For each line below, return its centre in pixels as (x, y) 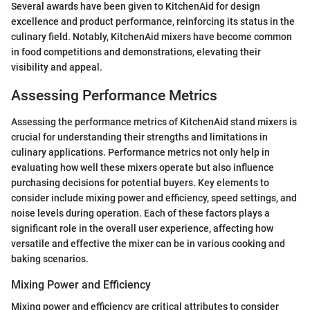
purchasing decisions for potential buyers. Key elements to (140, 183)
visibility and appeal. (57, 67)
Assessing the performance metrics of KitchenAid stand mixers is (154, 122)
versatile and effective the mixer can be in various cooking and (148, 244)
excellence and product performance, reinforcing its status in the (153, 21)
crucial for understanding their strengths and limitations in (139, 137)
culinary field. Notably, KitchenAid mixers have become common (152, 36)
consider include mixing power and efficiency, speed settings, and (154, 198)
